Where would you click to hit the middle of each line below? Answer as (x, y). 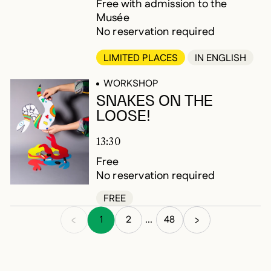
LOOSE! (123, 117)
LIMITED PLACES (140, 59)
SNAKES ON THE (154, 102)
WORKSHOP (131, 84)
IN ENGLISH (220, 59)
